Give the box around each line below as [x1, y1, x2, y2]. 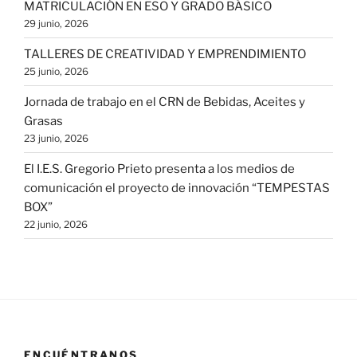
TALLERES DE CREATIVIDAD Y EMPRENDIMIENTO [24, 46, 306, 61]
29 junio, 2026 [24, 17, 88, 29]
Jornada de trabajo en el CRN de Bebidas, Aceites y [24, 94, 305, 109]
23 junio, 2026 [24, 131, 88, 144]
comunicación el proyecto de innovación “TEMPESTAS [24, 180, 330, 195]
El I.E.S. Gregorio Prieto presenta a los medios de [24, 161, 295, 176]
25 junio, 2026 [24, 65, 88, 77]
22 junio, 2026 [24, 218, 88, 230]
